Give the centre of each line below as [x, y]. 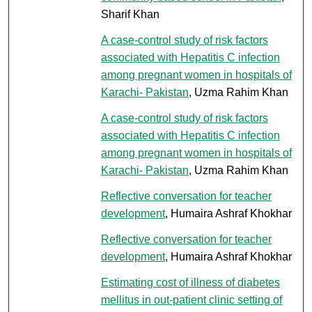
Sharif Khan [130, 14]
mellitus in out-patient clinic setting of [191, 299]
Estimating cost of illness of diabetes [190, 282]
